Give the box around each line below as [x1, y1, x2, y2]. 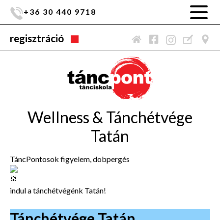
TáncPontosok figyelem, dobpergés [10, 154, 130, 164]
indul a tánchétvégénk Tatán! [10, 185, 106, 195]
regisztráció [10, 32, 64, 44]
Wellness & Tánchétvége [27, 107, 192, 127]
